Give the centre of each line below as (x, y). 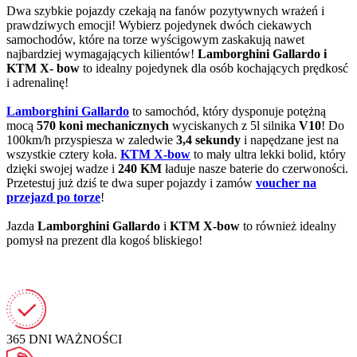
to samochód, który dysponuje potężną (228, 111)
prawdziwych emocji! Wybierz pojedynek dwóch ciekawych (159, 25)
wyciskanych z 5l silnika (234, 125)
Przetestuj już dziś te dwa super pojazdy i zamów (131, 182)
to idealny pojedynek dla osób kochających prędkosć (214, 68)
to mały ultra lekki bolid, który (268, 154)
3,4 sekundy (207, 139)
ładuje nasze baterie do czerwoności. (257, 168)
